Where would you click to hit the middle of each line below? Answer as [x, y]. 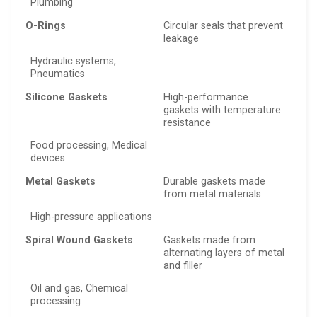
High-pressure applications [92, 217]
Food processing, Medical [89, 145]
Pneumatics [58, 74]
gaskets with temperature [223, 110]
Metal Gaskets [60, 181]
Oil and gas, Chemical [80, 288]
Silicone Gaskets [67, 97]
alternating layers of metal [224, 253]
